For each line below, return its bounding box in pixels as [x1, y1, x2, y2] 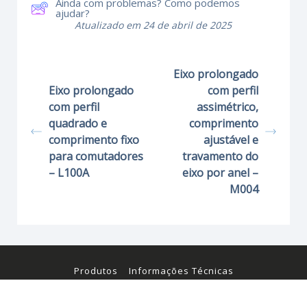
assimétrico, [196, 99, 258, 114]
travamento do [182, 148, 258, 164]
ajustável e [203, 132, 258, 147]
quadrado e [49, 115, 107, 131]
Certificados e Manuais [98, 284, 209, 297]
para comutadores [49, 148, 143, 164]
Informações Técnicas [128, 264, 234, 277]
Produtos [73, 264, 118, 277]
